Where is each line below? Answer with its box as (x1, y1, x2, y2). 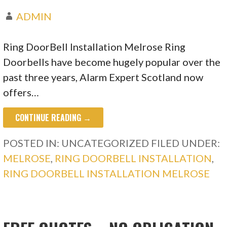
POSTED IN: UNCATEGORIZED (3, 137, 152, 149)
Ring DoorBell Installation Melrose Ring (3, 41, 186, 53)
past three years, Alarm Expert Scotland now (3, 71, 204, 84)
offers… (3, 86, 40, 99)
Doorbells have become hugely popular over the (3, 56, 221, 68)
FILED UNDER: (151, 137, 220, 149)
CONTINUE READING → (15, 111, 92, 124)
